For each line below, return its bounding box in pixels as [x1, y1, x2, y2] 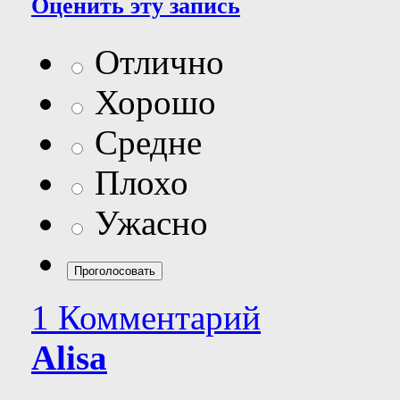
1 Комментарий [31, 297, 261, 337]
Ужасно [86, 203, 208, 242]
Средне [86, 122, 202, 162]
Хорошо [86, 82, 216, 121]
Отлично [86, 42, 224, 81]
